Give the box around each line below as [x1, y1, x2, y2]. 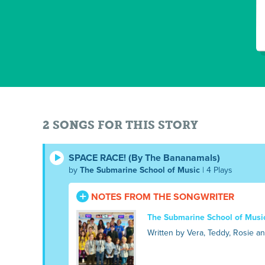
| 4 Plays [200, 165, 232, 176]
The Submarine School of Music [80, 165, 200, 176]
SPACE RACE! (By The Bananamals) [69, 152, 220, 164]
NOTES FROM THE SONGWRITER [88, 191, 234, 203]
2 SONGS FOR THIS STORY [43, 118, 198, 132]
